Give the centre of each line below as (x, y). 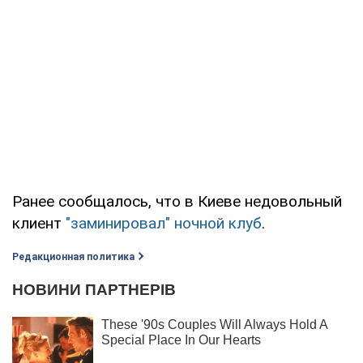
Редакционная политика (73, 256)
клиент (39, 223)
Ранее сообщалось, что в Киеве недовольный (177, 201)
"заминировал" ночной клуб (164, 223)
